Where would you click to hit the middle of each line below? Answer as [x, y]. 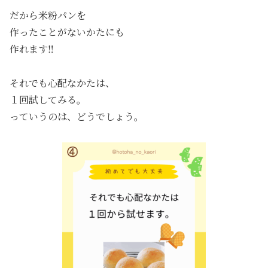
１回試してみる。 [48, 99]
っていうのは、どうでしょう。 [77, 116]
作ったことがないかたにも [67, 32]
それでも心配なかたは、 [62, 83]
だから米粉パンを [48, 15]
